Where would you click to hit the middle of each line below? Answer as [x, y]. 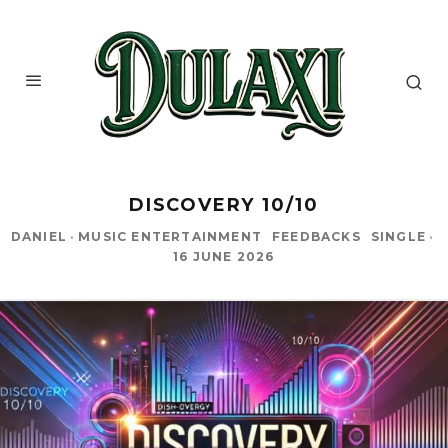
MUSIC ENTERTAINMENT [170, 236]
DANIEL [38, 236]
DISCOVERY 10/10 [224, 204]
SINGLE [398, 236]
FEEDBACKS [316, 236]
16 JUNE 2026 [224, 256]
